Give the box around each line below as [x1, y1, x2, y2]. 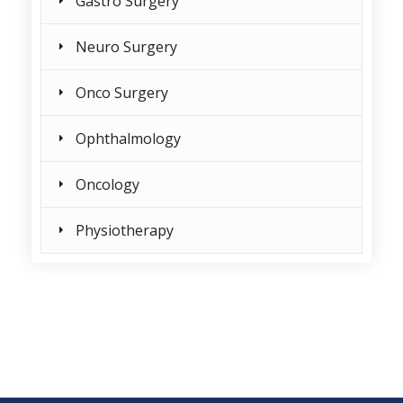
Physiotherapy [76, 220, 174, 240]
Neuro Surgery [76, 37, 177, 57]
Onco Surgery [76, 83, 168, 103]
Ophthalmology [76, 129, 181, 148]
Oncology [76, 175, 139, 194]
